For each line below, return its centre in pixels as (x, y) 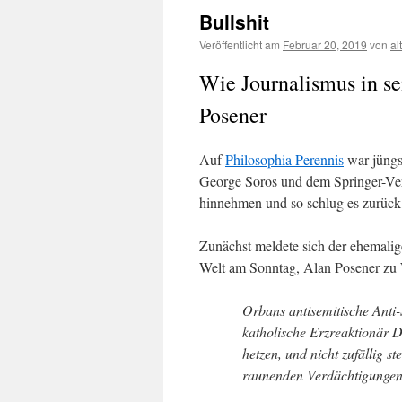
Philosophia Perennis (284, 159)
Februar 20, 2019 (325, 44)
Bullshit (234, 22)
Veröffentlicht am (240, 44)
